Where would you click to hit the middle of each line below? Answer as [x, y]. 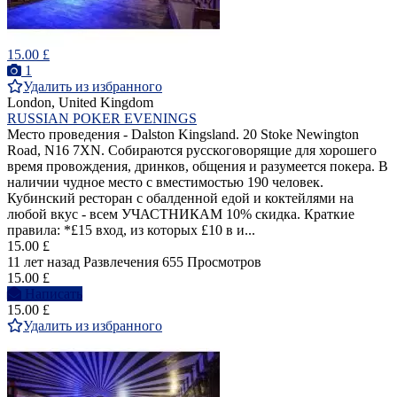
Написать [54, 293]
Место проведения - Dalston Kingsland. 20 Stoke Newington [183, 134]
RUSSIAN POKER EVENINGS [102, 118]
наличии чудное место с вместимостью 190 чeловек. [165, 182]
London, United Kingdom [80, 102]
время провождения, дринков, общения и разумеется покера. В [198, 166]
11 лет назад [43, 261]
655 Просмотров [212, 261]
